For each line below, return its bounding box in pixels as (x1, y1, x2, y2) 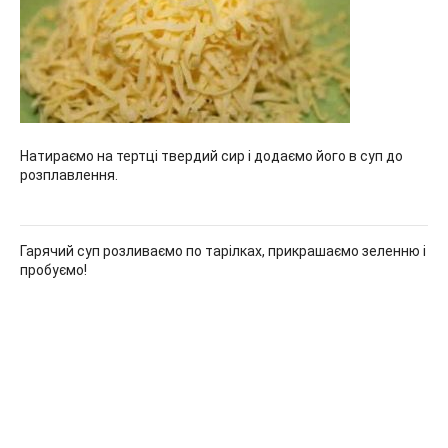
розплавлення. (20, 166, 118, 183)
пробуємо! (20, 261, 87, 278)
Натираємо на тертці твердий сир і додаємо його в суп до (20, 147, 403, 164)
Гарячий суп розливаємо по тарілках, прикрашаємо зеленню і (20, 242, 426, 259)
